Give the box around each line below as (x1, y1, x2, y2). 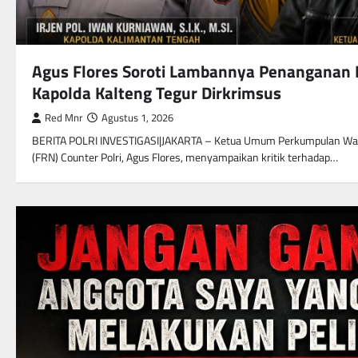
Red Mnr (45, 109, 83, 125)
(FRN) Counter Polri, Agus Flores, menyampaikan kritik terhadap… (32, 148, 338, 166)
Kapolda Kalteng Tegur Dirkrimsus (32, 79, 281, 105)
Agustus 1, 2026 (101, 109, 173, 125)
